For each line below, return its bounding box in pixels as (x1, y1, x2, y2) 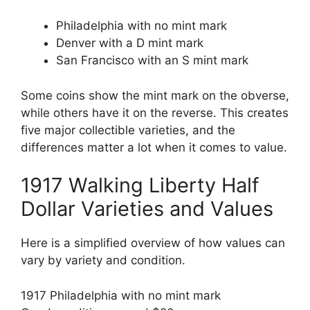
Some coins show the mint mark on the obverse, (21, 88, 289, 102)
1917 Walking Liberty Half (21, 173, 259, 198)
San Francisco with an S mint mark (56, 53, 248, 68)
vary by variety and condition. (21, 253, 185, 268)
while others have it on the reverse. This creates (21, 105, 289, 120)
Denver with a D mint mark (56, 36, 203, 51)
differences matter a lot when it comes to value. (21, 140, 287, 154)
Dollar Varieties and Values (21, 197, 273, 221)
